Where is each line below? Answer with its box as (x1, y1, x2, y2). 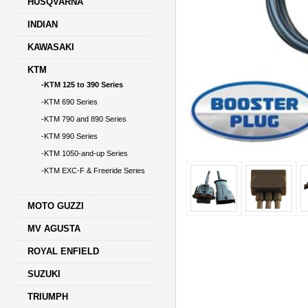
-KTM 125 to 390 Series (41, 80, 124, 89)
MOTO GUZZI (27, 201, 85, 212)
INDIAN (27, 19, 58, 30)
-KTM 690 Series (41, 98, 98, 107)
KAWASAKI (27, 42, 75, 53)
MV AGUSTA (27, 223, 81, 234)
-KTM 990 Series (41, 132, 98, 141)
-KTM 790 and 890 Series (41, 115, 127, 124)
